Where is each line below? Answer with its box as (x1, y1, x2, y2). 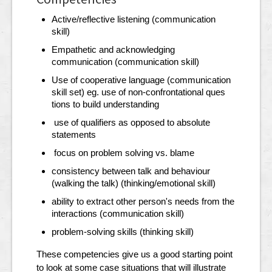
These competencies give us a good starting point (36, 249, 233, 260)
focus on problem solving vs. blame (52, 148, 194, 158)
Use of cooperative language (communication (52, 75, 231, 86)
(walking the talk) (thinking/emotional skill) (52, 178, 216, 189)
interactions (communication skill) (52, 208, 184, 219)
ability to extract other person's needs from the (52, 196, 234, 207)
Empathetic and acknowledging (52, 44, 175, 55)
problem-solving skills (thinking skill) (52, 226, 194, 237)
